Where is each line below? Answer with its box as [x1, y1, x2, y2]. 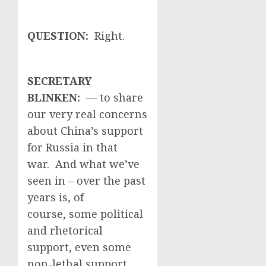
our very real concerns [27, 107, 147, 121]
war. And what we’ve [27, 157, 140, 171]
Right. [94, 28, 125, 43]
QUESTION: [27, 28, 94, 43]
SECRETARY [27, 74, 92, 88]
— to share [86, 90, 143, 104]
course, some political [27, 207, 143, 221]
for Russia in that [27, 140, 118, 154]
